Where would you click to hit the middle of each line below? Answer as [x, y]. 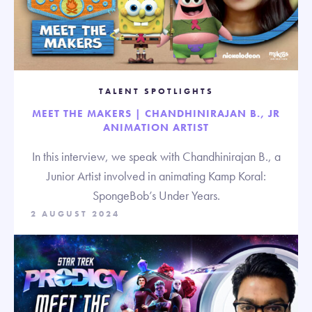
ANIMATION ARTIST [156, 127]
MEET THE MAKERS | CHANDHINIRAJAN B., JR [156, 113]
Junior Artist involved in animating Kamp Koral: [156, 175]
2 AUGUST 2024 [75, 213]
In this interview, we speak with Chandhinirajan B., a [156, 156]
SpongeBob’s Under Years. [156, 195]
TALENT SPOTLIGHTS [156, 91]
